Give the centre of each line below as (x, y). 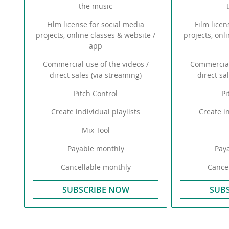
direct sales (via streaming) (96, 75)
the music (96, 6)
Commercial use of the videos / (96, 64)
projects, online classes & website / (96, 35)
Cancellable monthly (96, 167)
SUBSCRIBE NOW (96, 190)
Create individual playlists (96, 112)
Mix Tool (96, 130)
